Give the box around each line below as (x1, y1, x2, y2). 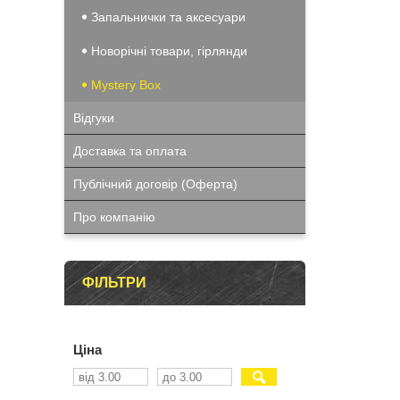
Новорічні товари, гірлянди (91, 44, 247, 58)
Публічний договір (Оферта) (73, 177, 237, 191)
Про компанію (73, 210, 155, 224)
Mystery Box (91, 78, 161, 92)
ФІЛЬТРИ (82, 275, 146, 290)
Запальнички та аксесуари (91, 10, 246, 24)
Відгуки (73, 111, 114, 125)
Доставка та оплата (73, 144, 187, 158)
